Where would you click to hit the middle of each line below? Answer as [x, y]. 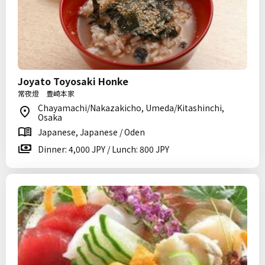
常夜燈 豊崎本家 [46, 93]
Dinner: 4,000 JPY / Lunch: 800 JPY [104, 149]
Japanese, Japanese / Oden [91, 132]
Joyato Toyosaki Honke [73, 81]
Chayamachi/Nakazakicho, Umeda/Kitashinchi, [131, 108]
